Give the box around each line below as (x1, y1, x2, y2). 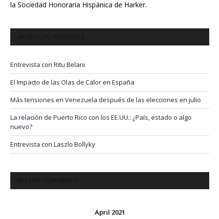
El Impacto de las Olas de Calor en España (10, 78, 134, 87)
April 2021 (94, 208, 125, 217)
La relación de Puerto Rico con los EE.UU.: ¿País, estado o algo (10, 113, 192, 122)
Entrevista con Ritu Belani (10, 60, 85, 69)
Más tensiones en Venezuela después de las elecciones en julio (10, 95, 201, 105)
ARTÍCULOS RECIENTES (17, 32, 85, 42)
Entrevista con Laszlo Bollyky (10, 140, 95, 149)
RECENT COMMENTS (17, 176, 78, 185)
